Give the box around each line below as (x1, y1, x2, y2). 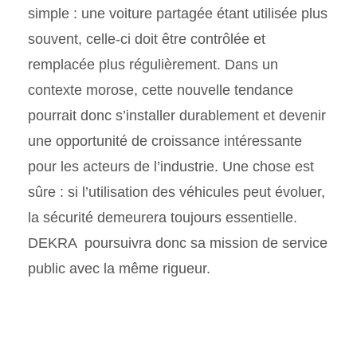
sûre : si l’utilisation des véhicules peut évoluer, (28, 183, 325, 200)
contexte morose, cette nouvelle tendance (28, 81, 293, 98)
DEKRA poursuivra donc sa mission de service (28, 234, 328, 251)
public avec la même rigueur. (28, 260, 210, 277)
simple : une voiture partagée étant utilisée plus (28, 5, 328, 22)
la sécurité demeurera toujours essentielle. (28, 209, 297, 226)
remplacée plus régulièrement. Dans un (28, 56, 278, 73)
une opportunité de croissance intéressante (28, 132, 302, 149)
